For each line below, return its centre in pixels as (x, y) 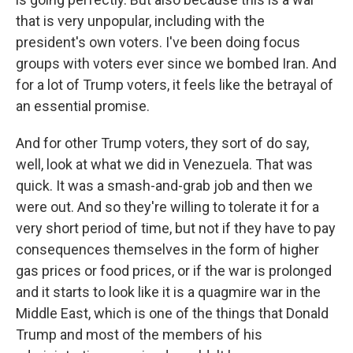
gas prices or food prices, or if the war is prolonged (174, 271)
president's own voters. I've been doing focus (158, 42)
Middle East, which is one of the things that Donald (172, 313)
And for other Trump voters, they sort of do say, (162, 143)
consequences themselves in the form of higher (167, 249)
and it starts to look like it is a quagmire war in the (168, 292)
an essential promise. (83, 106)
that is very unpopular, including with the (140, 21)
